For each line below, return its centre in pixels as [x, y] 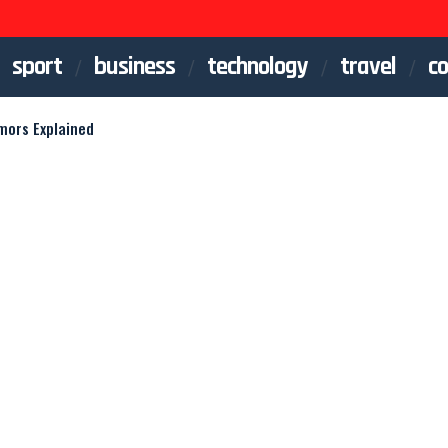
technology [257, 66]
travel [368, 66]
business [134, 66]
